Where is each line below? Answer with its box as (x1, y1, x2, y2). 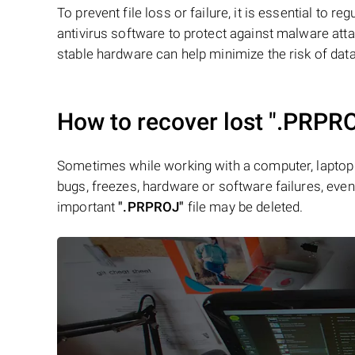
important (57, 199, 119, 215)
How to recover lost (57, 108, 269, 136)
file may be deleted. (184, 199, 303, 215)
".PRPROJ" (118, 199, 185, 215)
